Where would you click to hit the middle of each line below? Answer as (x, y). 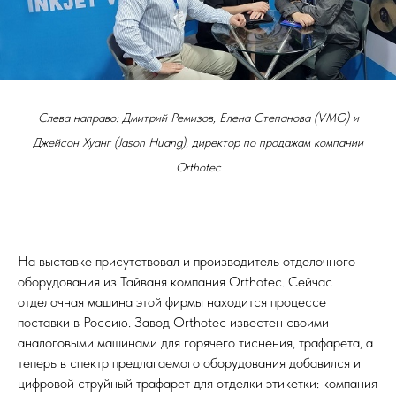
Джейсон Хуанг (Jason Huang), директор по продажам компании (198, 143)
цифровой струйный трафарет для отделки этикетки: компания (198, 384)
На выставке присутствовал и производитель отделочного (187, 262)
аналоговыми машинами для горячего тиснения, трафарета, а (195, 343)
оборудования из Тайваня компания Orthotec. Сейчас (175, 282)
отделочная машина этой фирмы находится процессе (172, 302)
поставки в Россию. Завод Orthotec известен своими (173, 323)
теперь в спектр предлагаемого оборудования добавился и (189, 363)
